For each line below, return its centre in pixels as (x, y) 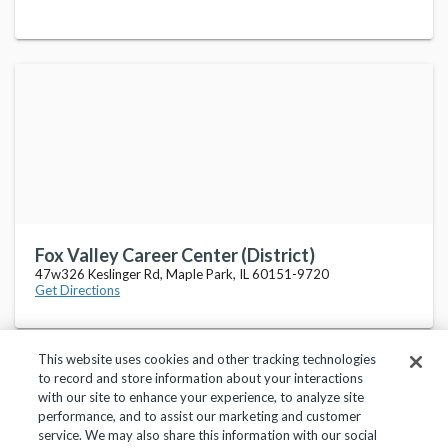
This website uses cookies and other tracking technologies (207, 359)
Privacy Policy (120, 436)
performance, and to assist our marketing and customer (200, 416)
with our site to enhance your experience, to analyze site (201, 397)
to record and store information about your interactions (201, 378)
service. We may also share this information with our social (208, 435)
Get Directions (77, 290)
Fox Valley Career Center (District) (175, 255)
